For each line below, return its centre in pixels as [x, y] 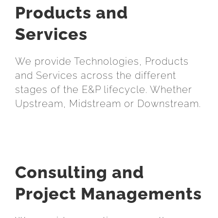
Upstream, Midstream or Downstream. [108, 103]
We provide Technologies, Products [102, 61]
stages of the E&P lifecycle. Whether [104, 89]
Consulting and [80, 173]
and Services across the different [96, 75]
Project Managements [109, 194]
